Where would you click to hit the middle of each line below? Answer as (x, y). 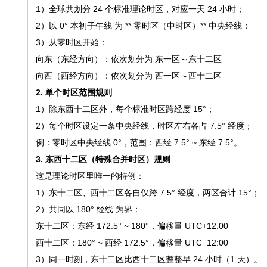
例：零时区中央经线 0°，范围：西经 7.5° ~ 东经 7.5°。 (139, 142)
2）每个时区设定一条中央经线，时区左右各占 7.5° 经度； (144, 126)
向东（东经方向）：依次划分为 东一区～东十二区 (128, 59)
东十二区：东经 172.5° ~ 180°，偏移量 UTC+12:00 (132, 226)
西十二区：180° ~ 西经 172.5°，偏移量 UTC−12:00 (132, 243)
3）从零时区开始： (71, 42)
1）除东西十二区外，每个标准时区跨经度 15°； (125, 109)
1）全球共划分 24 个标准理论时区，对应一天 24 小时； (140, 9)
